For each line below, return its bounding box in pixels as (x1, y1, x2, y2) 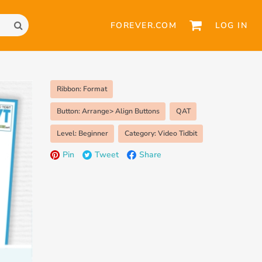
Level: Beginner (56, 128, 108, 138)
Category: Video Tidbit (124, 128, 197, 138)
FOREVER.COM (110, 19, 177, 31)
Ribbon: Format (56, 84, 107, 94)
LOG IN (215, 19, 247, 31)
